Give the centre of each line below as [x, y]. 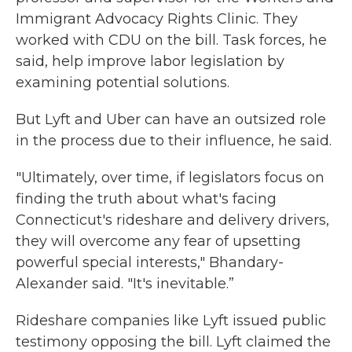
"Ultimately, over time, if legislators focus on [170, 178]
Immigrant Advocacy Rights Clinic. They [157, 19]
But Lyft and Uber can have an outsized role [171, 119]
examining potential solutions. [123, 82]
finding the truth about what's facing [146, 199]
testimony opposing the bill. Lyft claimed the [173, 342]
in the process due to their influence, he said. [174, 141]
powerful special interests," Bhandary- [150, 262]
